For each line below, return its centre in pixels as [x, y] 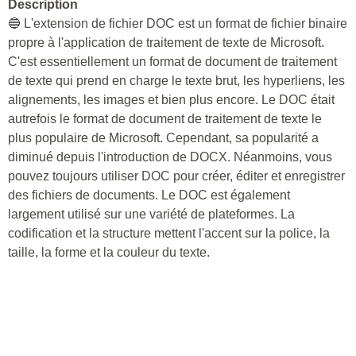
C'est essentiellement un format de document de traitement [172, 62]
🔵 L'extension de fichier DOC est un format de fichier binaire [178, 23]
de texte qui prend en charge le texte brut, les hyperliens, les [176, 81]
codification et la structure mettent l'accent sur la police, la [169, 233]
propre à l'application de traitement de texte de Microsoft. [166, 43]
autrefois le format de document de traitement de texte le [165, 119]
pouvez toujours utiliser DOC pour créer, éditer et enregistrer [176, 176]
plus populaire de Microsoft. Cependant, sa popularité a [163, 138]
